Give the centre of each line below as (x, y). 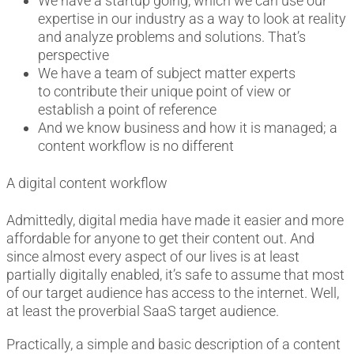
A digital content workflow (87, 183)
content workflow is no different (136, 145)
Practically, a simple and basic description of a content (173, 344)
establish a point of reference (127, 109)
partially (31, 275)
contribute (85, 91)
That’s (287, 36)
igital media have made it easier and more (215, 220)
